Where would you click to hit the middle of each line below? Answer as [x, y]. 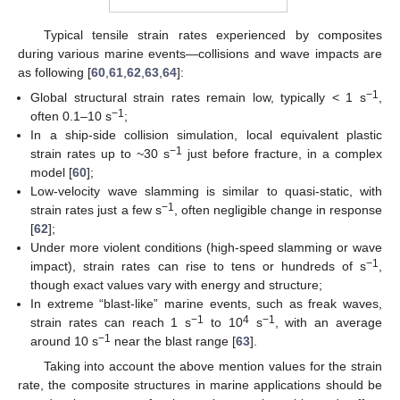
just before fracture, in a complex [283, 153]
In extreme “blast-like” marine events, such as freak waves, [206, 303]
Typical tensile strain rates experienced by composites [212, 34]
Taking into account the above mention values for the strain [212, 367]
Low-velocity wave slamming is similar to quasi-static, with [206, 191]
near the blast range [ [174, 341]
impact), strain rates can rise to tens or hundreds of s [198, 266]
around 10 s [65, 341]
